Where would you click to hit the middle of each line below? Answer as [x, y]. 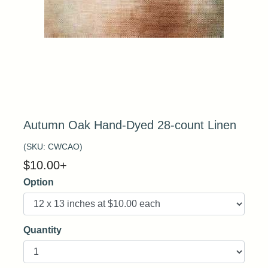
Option [39, 182]
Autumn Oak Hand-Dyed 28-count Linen [130, 125]
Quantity [42, 230]
